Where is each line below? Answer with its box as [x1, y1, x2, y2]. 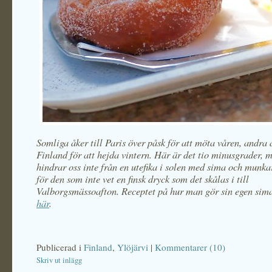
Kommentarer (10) [155, 241, 225, 253]
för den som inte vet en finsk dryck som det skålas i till [36, 172, 249, 185]
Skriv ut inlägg [36, 255, 82, 265]
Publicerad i [36, 241, 84, 253]
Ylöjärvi [117, 241, 148, 253]
